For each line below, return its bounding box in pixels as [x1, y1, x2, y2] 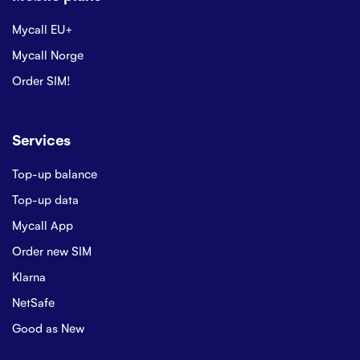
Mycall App [12, 217, 73, 232]
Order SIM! [12, 72, 71, 88]
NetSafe [12, 294, 55, 309]
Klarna [12, 268, 46, 284]
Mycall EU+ [12, 21, 73, 36]
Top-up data [12, 191, 79, 207]
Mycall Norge [12, 47, 84, 62]
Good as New [12, 320, 84, 335]
